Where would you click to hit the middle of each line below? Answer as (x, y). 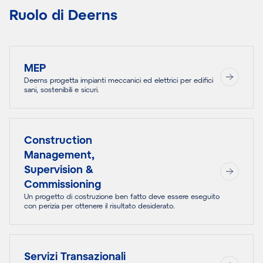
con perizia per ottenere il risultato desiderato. (100, 205)
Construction (58, 139)
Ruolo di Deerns (63, 14)
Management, (59, 154)
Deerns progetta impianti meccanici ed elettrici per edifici (119, 80)
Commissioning (63, 183)
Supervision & (58, 169)
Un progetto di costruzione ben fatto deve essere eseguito (122, 196)
